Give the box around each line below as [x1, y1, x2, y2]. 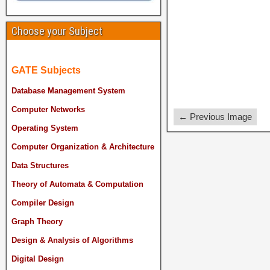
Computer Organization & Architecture [11, 142, 154, 152]
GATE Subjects [11, 65, 81, 76]
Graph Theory [11, 217, 63, 227]
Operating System [11, 124, 78, 133]
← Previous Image [178, 111, 252, 122]
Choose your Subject [11, 25, 102, 38]
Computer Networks [11, 105, 85, 115]
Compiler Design [11, 198, 74, 208]
